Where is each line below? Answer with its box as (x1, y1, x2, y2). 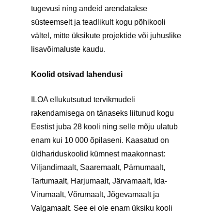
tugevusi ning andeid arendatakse (31, 4, 147, 13)
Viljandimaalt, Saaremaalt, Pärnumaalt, (31, 163, 165, 171)
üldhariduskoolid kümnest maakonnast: (31, 150, 165, 158)
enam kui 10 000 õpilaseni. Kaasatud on (31, 136, 169, 144)
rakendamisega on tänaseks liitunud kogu (31, 109, 174, 117)
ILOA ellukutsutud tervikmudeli (31, 95, 135, 104)
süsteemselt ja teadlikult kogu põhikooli (31, 18, 166, 26)
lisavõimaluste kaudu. (31, 45, 106, 53)
